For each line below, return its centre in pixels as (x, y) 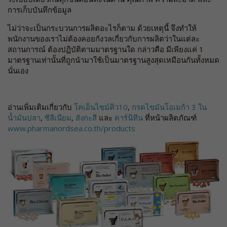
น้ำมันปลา (24, 117)
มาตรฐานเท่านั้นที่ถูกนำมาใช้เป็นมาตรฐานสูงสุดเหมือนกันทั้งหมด (113, 60)
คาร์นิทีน (129, 117)
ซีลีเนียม (58, 117)
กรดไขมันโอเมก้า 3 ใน (169, 107)
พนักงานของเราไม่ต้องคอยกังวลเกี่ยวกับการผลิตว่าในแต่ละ (104, 38)
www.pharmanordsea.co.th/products (71, 128)
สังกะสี (86, 117)
